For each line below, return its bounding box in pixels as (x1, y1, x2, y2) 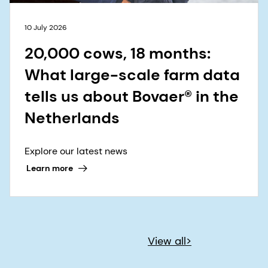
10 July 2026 (25, 22, 67, 32)
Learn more (26, 163, 73, 174)
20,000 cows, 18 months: (25, 42, 211, 63)
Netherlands (25, 107, 120, 128)
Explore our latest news (25, 144, 127, 157)
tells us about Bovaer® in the (25, 86, 239, 106)
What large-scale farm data (25, 64, 240, 85)
